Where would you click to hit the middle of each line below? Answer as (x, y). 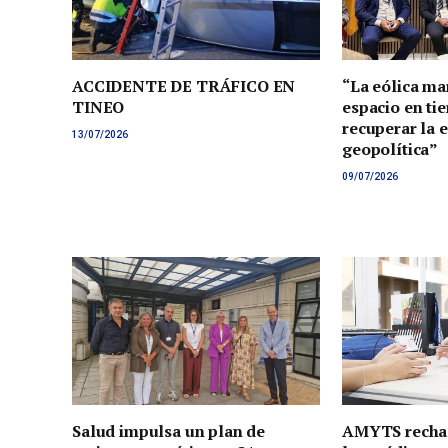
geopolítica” (390, 149)
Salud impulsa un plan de (169, 430)
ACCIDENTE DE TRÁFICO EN (184, 86)
